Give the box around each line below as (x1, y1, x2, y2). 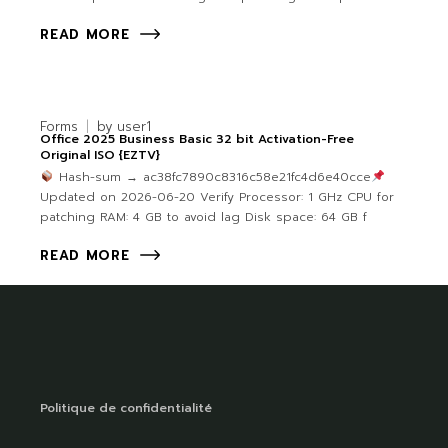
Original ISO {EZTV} (40, 146, 161, 165)
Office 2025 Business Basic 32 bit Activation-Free (40, 130, 355, 149)
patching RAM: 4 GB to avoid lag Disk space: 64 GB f (40, 208, 368, 227)
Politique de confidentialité (40, 399, 213, 418)
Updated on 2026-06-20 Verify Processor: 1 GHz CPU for (40, 188, 395, 207)
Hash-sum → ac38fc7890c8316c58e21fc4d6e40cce (53, 168, 371, 187)
